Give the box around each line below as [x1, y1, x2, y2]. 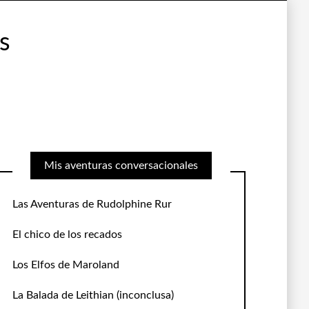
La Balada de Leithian [12, 290, 114, 301]
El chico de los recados [12, 229, 122, 240]
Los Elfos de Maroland [12, 259, 119, 270]
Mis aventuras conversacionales [44, 160, 199, 171]
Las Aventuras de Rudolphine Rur [12, 199, 172, 210]
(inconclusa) [113, 290, 174, 301]
